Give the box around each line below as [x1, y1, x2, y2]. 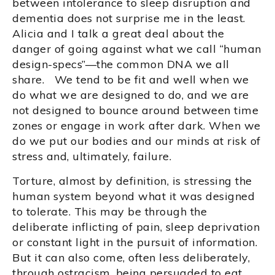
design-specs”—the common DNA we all [12, 56, 230, 71]
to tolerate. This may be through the [12, 204, 207, 219]
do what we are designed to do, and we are [12, 87, 249, 102]
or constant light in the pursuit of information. [12, 234, 257, 249]
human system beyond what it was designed [12, 188, 255, 203]
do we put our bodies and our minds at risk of [12, 133, 261, 148]
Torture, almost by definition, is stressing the [12, 173, 252, 188]
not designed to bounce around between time [12, 103, 258, 117]
